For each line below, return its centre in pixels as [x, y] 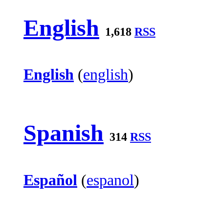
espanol [110, 180]
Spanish [64, 133]
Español [50, 180]
